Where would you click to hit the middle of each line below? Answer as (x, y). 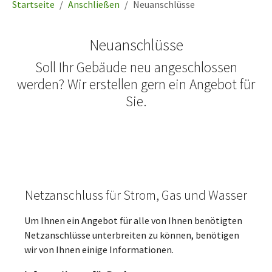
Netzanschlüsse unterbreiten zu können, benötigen (132, 235)
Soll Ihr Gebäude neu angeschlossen (136, 67)
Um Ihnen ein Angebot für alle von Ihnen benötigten (133, 220)
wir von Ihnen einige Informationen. (99, 249)
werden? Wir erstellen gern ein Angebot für (136, 84)
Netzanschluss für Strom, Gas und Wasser (136, 195)
